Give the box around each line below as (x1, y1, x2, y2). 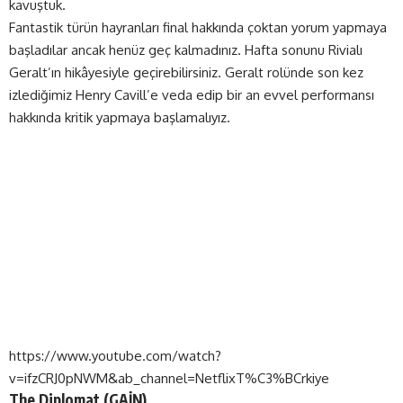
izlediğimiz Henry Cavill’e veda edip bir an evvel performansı (9, 85, 374, 103)
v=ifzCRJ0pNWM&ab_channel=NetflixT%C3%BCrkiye (9, 370, 329, 388)
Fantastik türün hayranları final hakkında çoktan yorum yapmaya (9, 18, 387, 36)
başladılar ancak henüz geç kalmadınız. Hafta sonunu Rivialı (9, 40, 363, 58)
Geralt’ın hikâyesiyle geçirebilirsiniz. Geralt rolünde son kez (9, 63, 363, 81)
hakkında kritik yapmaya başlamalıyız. (9, 108, 230, 126)
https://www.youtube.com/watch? (9, 347, 221, 365)
